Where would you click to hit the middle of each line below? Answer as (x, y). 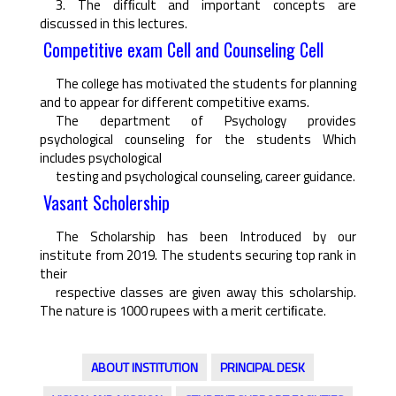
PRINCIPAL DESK (263, 368)
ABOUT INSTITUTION (145, 368)
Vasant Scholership (106, 202)
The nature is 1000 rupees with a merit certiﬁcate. (183, 311)
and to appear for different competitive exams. (175, 103)
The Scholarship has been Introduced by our (206, 237)
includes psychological (101, 158)
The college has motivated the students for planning (206, 84)
